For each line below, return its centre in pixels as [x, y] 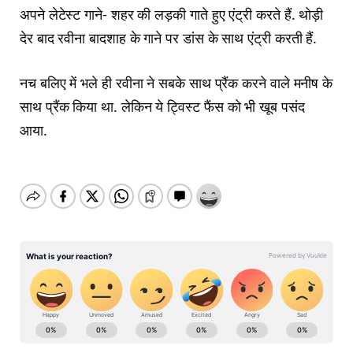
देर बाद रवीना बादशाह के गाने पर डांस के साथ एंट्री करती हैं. [169, 37]
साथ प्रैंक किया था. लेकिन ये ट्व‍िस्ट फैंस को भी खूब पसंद [162, 107]
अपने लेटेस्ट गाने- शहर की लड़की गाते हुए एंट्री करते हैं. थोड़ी [172, 14]
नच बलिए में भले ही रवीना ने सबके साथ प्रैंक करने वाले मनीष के [176, 83]
